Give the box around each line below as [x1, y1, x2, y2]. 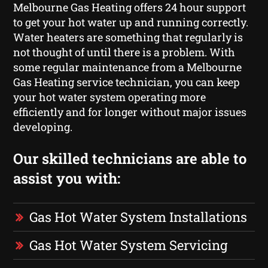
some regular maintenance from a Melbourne [13, 59, 242, 74]
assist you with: [13, 168, 121, 188]
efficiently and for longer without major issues [13, 104, 247, 119]
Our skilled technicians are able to [13, 148, 247, 168]
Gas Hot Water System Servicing [29, 236, 228, 254]
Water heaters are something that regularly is [13, 29, 243, 44]
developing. [13, 119, 73, 134]
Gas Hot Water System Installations [29, 208, 248, 226]
